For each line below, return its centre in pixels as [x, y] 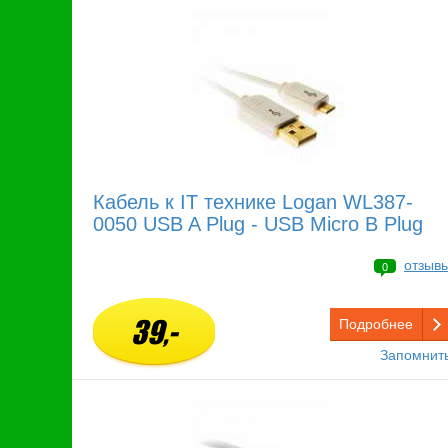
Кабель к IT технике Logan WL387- [253, 202]
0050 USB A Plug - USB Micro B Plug [258, 224]
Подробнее [376, 324]
